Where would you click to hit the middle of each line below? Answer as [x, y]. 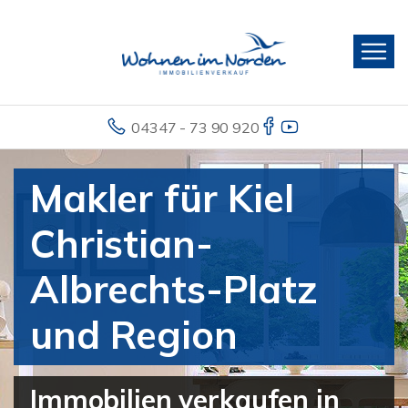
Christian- [122, 244]
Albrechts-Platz [174, 289]
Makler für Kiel [162, 198]
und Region [134, 335]
